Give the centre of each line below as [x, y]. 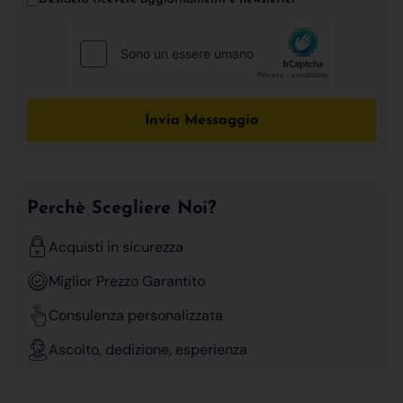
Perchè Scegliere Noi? [121, 208]
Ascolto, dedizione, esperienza [148, 349]
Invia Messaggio [201, 120]
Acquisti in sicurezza [116, 246]
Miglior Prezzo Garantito [127, 281]
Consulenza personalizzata [136, 315]
